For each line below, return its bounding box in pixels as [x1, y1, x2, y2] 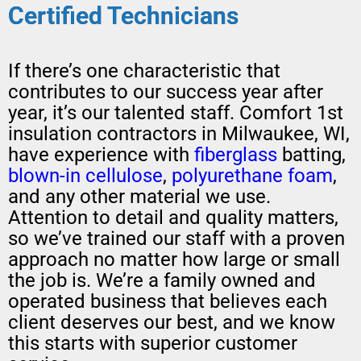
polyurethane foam [172, 164, 333, 188]
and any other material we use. [8, 185, 271, 209]
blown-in [8, 164, 81, 188]
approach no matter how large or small [8, 248, 340, 272]
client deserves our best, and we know [8, 311, 335, 334]
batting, [277, 143, 346, 167]
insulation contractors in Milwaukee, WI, [8, 122, 350, 146]
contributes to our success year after [8, 81, 323, 104]
